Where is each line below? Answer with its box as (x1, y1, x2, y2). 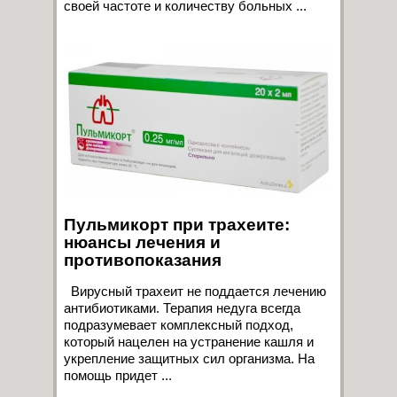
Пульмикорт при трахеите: (64, 214, 290, 234)
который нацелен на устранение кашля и (64, 333, 314, 349)
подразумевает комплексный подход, (64, 316, 293, 332)
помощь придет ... (64, 367, 172, 383)
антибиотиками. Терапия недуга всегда (64, 300, 300, 315)
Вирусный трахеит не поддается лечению (64, 283, 326, 299)
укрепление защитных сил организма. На (64, 350, 315, 366)
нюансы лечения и (64, 232, 221, 252)
